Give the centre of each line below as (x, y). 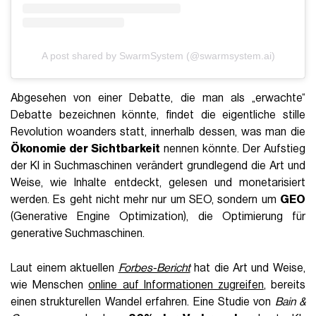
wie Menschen (50, 285)
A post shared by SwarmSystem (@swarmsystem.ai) (158, 56)
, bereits (284, 285)
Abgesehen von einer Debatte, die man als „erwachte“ (158, 98)
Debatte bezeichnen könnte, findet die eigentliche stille (158, 115)
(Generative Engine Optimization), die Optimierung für (158, 217)
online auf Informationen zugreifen (176, 285)
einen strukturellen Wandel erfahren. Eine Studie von (143, 302)
